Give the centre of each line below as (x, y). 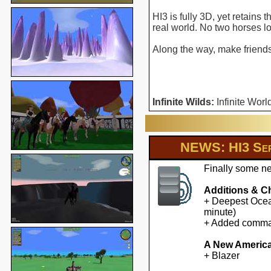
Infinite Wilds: (183, 102)
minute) (220, 212)
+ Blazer (222, 256)
